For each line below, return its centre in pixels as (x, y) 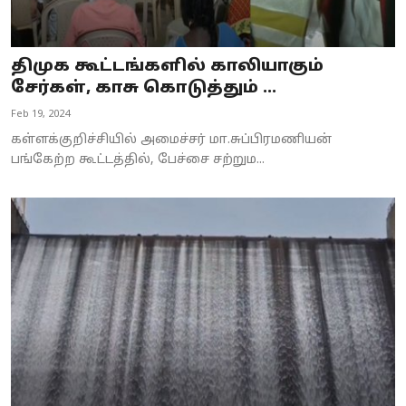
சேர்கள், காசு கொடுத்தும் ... (144, 89)
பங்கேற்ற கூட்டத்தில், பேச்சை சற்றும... (138, 160)
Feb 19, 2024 (40, 115)
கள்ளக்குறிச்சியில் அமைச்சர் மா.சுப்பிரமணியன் (171, 140)
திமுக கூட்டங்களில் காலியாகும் (167, 67)
